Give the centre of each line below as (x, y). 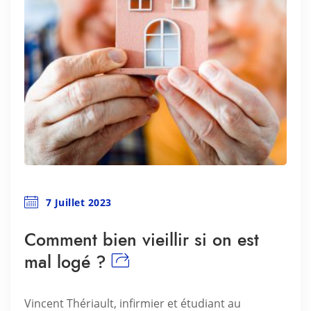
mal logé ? (65, 262)
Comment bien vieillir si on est (142, 239)
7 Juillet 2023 (78, 202)
